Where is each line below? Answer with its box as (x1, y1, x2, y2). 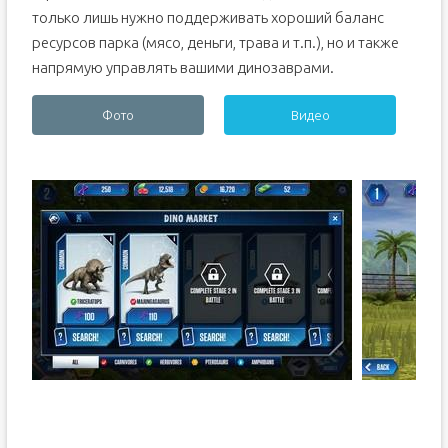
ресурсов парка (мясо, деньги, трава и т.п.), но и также (31, 34, 399, 51)
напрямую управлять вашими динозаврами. (31, 59, 334, 76)
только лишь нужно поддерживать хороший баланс (31, 9, 384, 26)
